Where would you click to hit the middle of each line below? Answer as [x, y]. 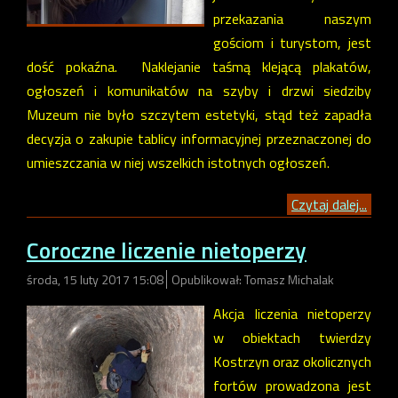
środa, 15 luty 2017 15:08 [96, 279]
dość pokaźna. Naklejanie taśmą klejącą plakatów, [199, 66]
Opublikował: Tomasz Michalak [253, 279]
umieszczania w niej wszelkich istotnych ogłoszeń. [178, 162]
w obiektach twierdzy [292, 337]
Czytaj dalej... [329, 204]
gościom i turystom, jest [292, 42]
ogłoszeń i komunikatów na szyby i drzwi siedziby [199, 90]
